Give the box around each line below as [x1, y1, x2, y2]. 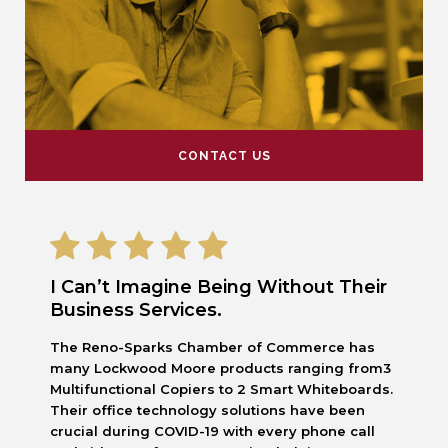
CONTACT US [177, 149, 271, 163]
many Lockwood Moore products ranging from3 [50, 360, 391, 376]
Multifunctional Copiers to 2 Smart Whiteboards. [50, 381, 393, 397]
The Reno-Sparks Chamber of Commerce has [50, 339, 375, 355]
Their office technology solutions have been [50, 402, 365, 418]
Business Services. [50, 299, 222, 321]
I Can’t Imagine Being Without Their [50, 276, 387, 298]
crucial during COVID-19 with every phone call [50, 423, 375, 439]
